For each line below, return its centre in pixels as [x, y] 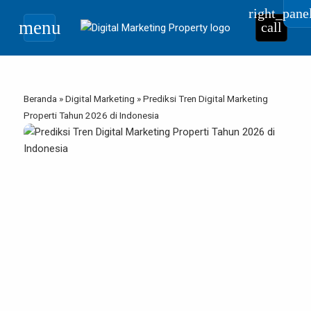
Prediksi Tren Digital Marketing [205, 99]
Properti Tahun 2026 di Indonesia [91, 115]
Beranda [40, 99]
